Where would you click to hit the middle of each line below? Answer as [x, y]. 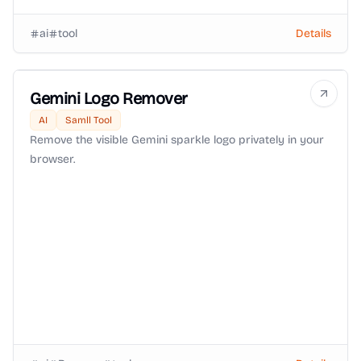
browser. [52, 159]
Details [313, 33]
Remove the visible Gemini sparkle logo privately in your [177, 140]
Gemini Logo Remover [109, 98]
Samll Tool [89, 120]
